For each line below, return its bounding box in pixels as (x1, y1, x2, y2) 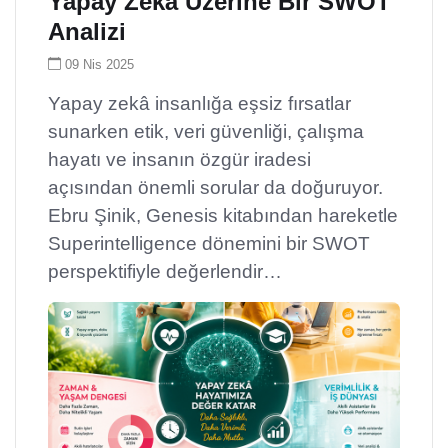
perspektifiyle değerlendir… (48, 260, 282, 282)
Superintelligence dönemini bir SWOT (48, 232, 370, 254)
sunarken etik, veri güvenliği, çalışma (48, 120, 364, 142)
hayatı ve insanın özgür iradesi (48, 148, 311, 170)
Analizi (48, 17, 126, 45)
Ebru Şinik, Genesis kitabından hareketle (48, 204, 398, 226)
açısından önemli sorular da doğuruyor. (48, 176, 383, 198)
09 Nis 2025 (65, 56, 134, 72)
